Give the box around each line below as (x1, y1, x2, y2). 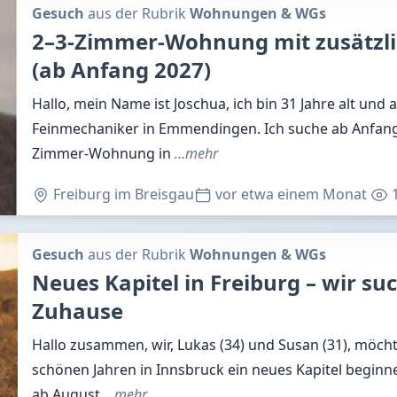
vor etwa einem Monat (212, 184, 367, 204)
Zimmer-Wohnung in (32, 144, 175, 163)
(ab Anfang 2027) (32, 55, 211, 84)
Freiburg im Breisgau (50, 184, 194, 204)
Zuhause (32, 296, 123, 325)
